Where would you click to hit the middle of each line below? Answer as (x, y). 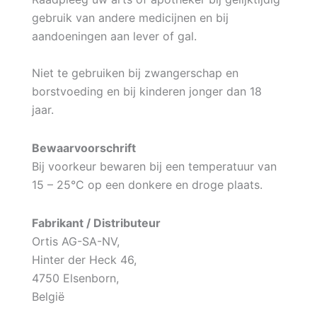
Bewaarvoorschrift (83, 148)
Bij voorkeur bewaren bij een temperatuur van (154, 166)
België (48, 296)
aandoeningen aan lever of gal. (114, 36)
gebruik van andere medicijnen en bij (130, 17)
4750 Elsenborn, (75, 278)
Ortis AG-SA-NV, (75, 241)
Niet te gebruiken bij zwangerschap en (135, 73)
